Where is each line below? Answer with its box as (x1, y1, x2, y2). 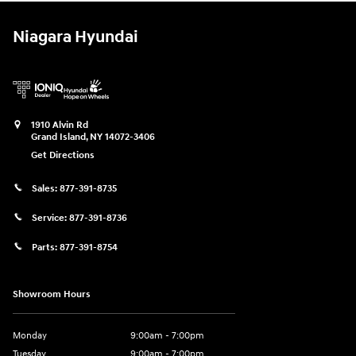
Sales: (32, 182, 60, 195)
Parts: (32, 241, 60, 253)
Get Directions (31, 149, 95, 161)
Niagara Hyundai (13, 26, 138, 48)
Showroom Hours (13, 288, 91, 301)
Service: (32, 211, 69, 224)
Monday (13, 330, 47, 342)
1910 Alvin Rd (31, 118, 88, 131)
